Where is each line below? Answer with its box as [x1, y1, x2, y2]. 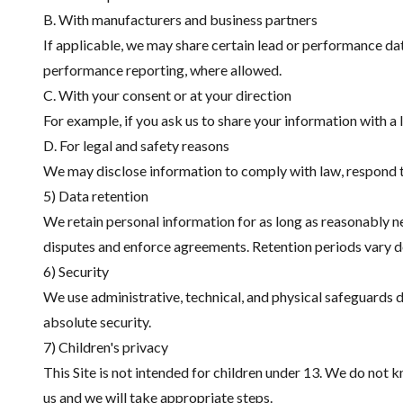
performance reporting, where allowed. [43, 61, 282, 78]
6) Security [43, 263, 109, 280]
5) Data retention [43, 187, 148, 204]
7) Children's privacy [43, 338, 168, 355]
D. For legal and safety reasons [43, 137, 229, 154]
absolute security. [43, 313, 151, 330]
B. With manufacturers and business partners [43, 11, 318, 28]
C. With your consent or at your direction [43, 86, 291, 103]
